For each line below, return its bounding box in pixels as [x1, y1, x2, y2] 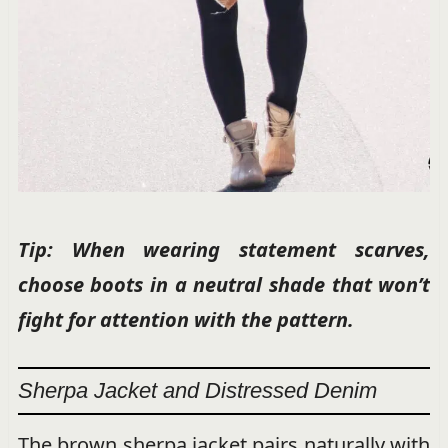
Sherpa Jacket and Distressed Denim [17, 378, 377, 404]
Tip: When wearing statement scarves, [17, 236, 431, 264]
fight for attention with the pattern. [17, 306, 354, 334]
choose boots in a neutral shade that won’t [17, 271, 431, 299]
